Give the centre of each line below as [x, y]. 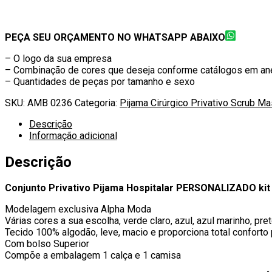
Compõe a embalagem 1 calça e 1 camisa [93, 256]
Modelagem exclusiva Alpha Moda [78, 209]
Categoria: [97, 103]
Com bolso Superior [47, 244]
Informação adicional [73, 135]
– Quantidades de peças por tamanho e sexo [100, 81]
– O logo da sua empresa [58, 58]
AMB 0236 [50, 103]
